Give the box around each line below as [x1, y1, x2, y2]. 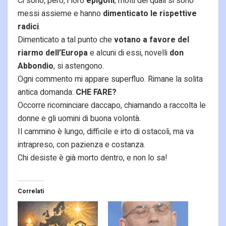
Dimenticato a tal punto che [18, 34, 114, 46]
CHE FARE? [76, 86, 117, 99]
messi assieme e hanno [18, 8, 103, 20]
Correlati [18, 187, 44, 196]
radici [18, 21, 39, 33]
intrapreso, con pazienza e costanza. [18, 139, 145, 151]
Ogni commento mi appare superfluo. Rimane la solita [18, 73, 203, 86]
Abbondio [18, 60, 53, 73]
